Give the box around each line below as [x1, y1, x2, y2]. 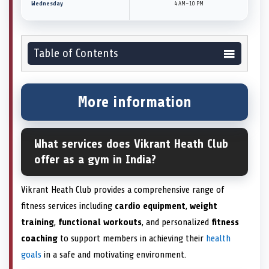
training [21, 217, 54, 228]
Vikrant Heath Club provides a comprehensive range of [21, 184, 225, 196]
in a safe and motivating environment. [41, 249, 186, 261]
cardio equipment [115, 201, 186, 212]
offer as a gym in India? [34, 153, 156, 167]
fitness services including [21, 201, 115, 212]
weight [190, 201, 217, 212]
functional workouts [58, 217, 142, 228]
